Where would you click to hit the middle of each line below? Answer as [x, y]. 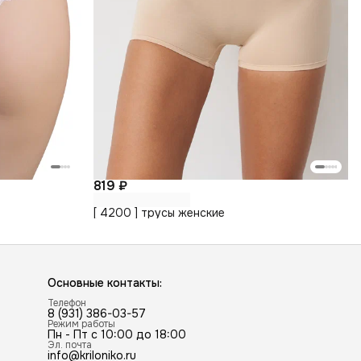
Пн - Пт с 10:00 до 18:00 [117, 335]
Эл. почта [70, 345]
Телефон [67, 303]
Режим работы [82, 324]
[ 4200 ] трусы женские [159, 213]
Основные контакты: [105, 283]
